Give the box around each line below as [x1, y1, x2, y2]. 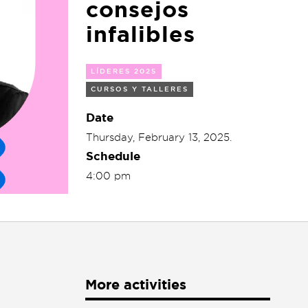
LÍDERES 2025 [91, 67, 157, 76]
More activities [85, 276, 186, 294]
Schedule [86, 148, 140, 164]
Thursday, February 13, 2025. [86, 131, 232, 144]
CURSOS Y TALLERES [91, 85, 188, 93]
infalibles [86, 19, 195, 49]
